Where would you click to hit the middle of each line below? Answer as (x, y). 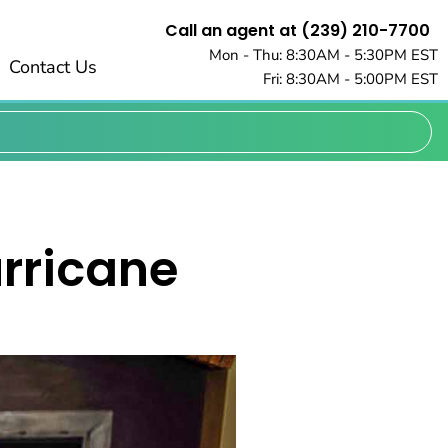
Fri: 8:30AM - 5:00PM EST (350, 79)
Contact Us (52, 67)
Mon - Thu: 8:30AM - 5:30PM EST (323, 55)
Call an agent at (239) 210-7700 (298, 30)
